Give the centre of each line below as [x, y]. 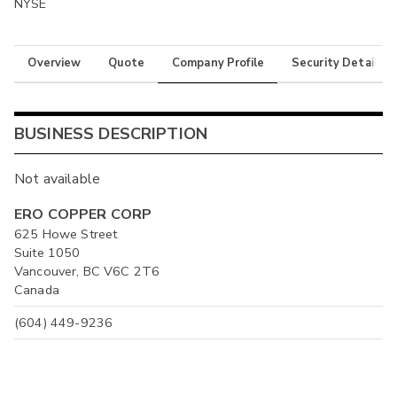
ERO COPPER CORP [83, 215]
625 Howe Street [66, 234]
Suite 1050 [47, 253]
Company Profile [218, 63]
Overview [54, 63]
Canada [37, 290]
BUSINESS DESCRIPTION [111, 134]
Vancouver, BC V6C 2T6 [87, 272]
